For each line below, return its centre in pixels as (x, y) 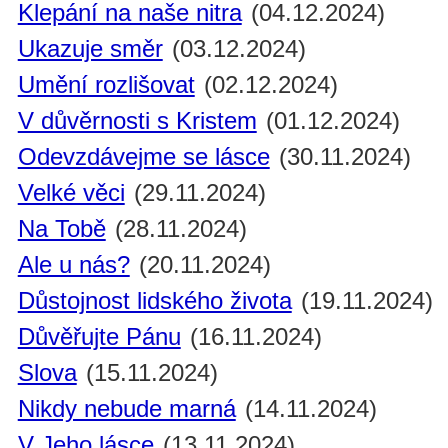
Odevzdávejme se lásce (143, 157)
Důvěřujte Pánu (99, 337)
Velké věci (71, 193)
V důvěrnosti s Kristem (137, 121)
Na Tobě (61, 229)
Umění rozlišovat (106, 85)
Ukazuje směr (90, 49)
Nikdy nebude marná (126, 409)
